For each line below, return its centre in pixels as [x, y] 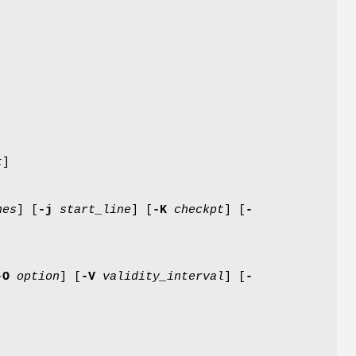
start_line [95, 210]
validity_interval [163, 277]
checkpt [199, 210]
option [38, 277]
